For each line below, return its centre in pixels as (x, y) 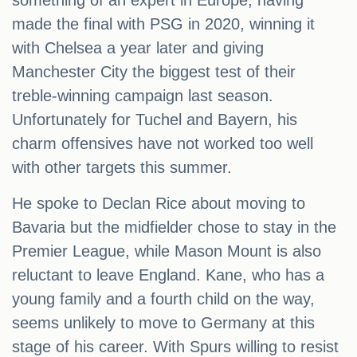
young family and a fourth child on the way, (163, 299)
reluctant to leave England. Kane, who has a (168, 275)
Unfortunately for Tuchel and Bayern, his (155, 120)
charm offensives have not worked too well (163, 144)
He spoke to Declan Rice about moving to (159, 204)
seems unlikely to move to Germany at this (163, 323)
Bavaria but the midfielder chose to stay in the (174, 228)
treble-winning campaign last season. (143, 96)
